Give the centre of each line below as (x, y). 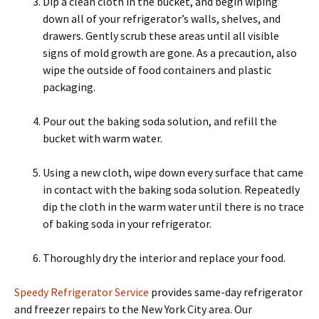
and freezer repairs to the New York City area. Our (133, 309)
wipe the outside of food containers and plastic (157, 69)
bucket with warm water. (103, 138)
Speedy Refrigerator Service (82, 292)
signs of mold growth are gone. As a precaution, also (170, 52)
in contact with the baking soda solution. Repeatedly (171, 189)
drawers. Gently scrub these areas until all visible (161, 35)
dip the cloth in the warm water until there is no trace (173, 206)
